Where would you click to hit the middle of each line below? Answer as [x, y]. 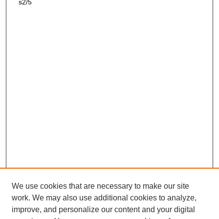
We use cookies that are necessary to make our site [100, 186]
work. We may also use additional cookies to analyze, [104, 198]
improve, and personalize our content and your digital [103, 209]
